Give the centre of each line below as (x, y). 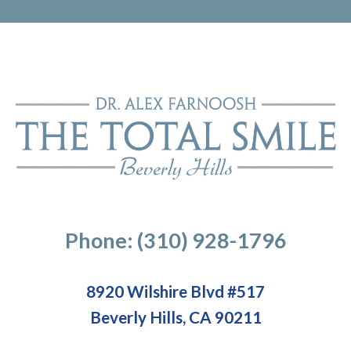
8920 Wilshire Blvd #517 (175, 291)
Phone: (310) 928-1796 (175, 240)
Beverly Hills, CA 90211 (175, 317)
